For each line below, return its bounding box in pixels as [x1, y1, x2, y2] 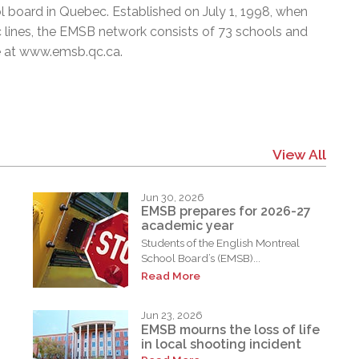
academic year [141, 218, 235, 234]
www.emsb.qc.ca [19, 43, 120, 59]
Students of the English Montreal [141, 236, 301, 250]
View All [272, 145, 326, 163]
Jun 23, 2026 [141, 309, 204, 322]
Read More [141, 269, 201, 283]
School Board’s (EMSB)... [141, 252, 261, 265]
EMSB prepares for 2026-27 [141, 204, 312, 220]
